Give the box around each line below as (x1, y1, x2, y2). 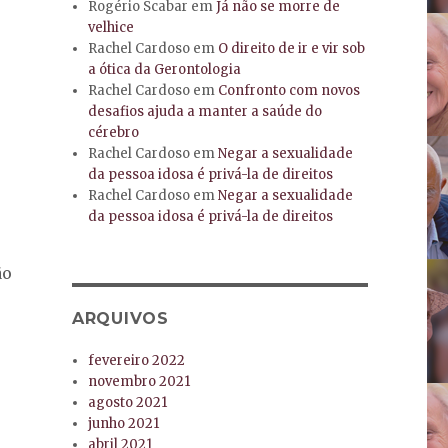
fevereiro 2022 (88, 352, 186, 370)
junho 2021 (88, 415, 160, 433)
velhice (88, 19, 135, 37)
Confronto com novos (218, 82, 361, 100)
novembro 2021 (88, 373, 191, 391)
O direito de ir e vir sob (218, 40, 366, 58)
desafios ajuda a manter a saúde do (88, 103, 323, 121)
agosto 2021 (88, 394, 168, 412)
